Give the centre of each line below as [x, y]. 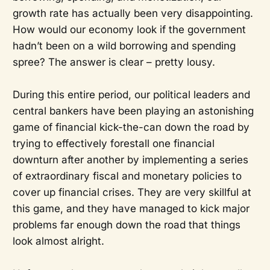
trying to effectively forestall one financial [113, 143]
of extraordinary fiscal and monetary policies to [127, 176]
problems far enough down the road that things [126, 224]
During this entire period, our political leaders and [131, 94]
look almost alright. [58, 241]
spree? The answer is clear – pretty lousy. [114, 62]
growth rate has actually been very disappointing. [133, 13]
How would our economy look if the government [129, 29]
